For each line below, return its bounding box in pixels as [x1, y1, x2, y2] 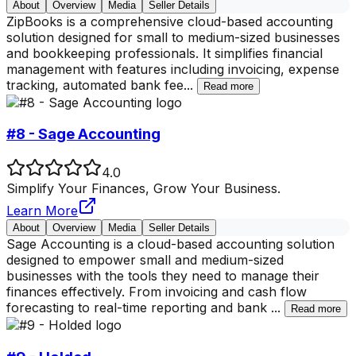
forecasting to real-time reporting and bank [6, 300, 271, 316]
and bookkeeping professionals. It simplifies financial [6, 44, 323, 61]
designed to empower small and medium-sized [6, 252, 284, 269]
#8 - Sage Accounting [6, 125, 161, 144]
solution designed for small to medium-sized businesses [6, 29, 340, 45]
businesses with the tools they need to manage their [6, 268, 319, 284]
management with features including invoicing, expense [6, 60, 339, 77]
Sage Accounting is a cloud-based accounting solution [6, 236, 335, 253]
